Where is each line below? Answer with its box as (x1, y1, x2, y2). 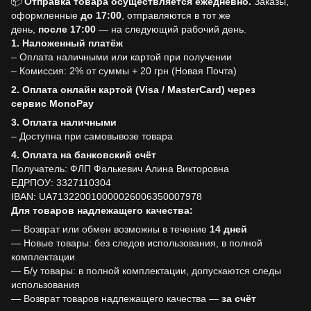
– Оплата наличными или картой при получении (11, 51, 232, 62)
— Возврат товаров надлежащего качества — (11, 293, 221, 304)
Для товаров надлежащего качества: (11, 205, 193, 216)
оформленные (11, 10, 81, 21)
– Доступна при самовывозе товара (11, 131, 173, 142)
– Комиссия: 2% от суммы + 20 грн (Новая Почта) (11, 65, 237, 76)
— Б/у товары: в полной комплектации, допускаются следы (11, 265, 281, 276)
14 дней (210, 224, 247, 235)
